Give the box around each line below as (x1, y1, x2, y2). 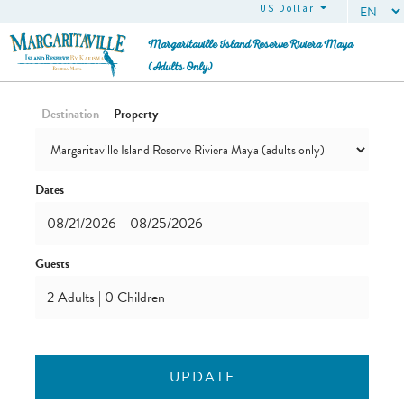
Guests (35, 254, 69, 273)
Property (114, 105, 158, 124)
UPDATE (169, 366, 235, 388)
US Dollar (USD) (260, 2, 353, 14)
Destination (41, 105, 99, 124)
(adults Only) (148, 60, 213, 78)
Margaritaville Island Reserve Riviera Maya (148, 38, 353, 55)
